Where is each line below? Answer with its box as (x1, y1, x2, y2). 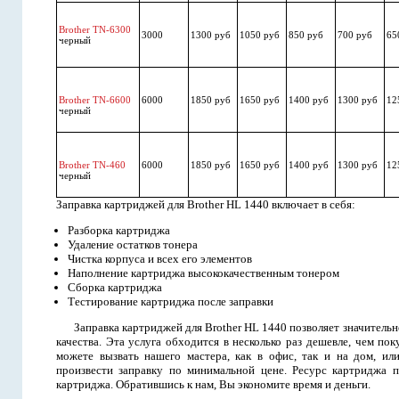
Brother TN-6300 (59, 24, 131, 35)
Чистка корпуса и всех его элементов (68, 252, 252, 265)
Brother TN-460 (59, 159, 126, 170)
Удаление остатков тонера (68, 238, 198, 251)
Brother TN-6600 (59, 94, 131, 105)
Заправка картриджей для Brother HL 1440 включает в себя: (56, 198, 355, 211)
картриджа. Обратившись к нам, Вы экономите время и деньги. (56, 378, 370, 391)
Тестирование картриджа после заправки (68, 295, 273, 308)
